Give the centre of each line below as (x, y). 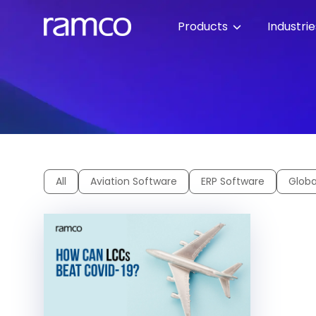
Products (204, 27)
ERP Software (233, 181)
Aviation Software (134, 181)
